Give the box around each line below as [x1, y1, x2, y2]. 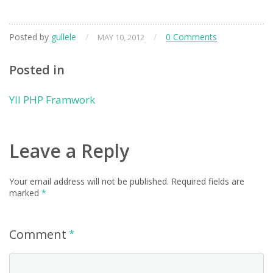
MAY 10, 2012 [97, 32, 144, 43]
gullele [51, 31, 76, 43]
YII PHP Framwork [9, 93, 95, 107]
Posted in [9, 62, 65, 79]
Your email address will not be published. [9, 175, 169, 188]
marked [9, 187, 41, 199]
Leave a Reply [9, 138, 129, 164]
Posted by [9, 31, 51, 43]
